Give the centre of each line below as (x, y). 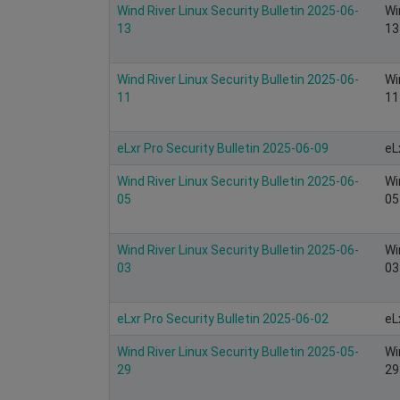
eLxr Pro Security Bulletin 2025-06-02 (223, 318)
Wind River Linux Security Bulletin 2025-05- (238, 351)
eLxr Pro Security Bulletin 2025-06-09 (223, 148)
